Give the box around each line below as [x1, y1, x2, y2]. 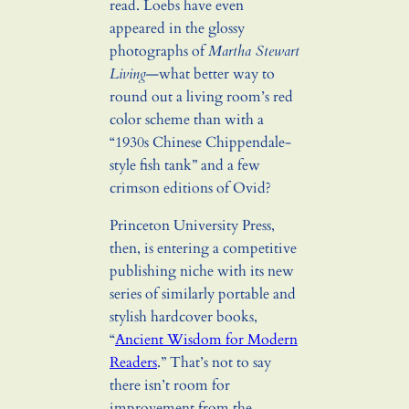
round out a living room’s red [110, 87, 293, 108]
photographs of [110, 41, 208, 62]
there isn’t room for [110, 375, 230, 396]
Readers [110, 352, 157, 373]
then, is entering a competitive [110, 238, 297, 259]
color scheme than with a [110, 110, 264, 131]
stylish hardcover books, [110, 307, 257, 328]
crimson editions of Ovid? [110, 178, 271, 199]
